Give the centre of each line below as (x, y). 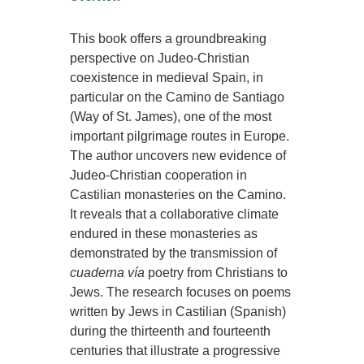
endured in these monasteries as (164, 234)
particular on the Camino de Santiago (178, 97)
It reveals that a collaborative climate (175, 214)
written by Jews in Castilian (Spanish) (178, 312)
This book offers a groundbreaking (169, 39)
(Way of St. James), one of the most (171, 117)
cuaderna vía (108, 273)
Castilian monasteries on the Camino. (178, 195)
